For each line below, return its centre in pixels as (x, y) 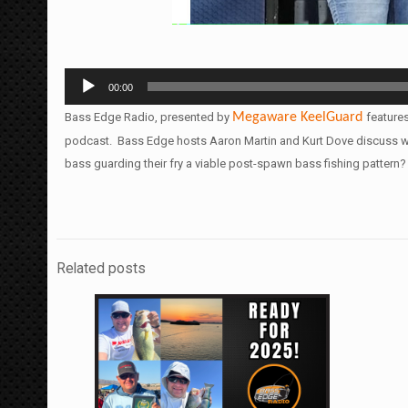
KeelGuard (332, 117)
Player (80, 101)
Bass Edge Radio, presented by (149, 117)
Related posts (101, 268)
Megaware (265, 117)
